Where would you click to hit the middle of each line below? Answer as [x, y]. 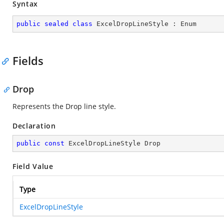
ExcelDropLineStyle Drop [112, 143]
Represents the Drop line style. [64, 106]
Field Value [33, 166]
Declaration [34, 126]
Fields [28, 60]
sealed [56, 24]
